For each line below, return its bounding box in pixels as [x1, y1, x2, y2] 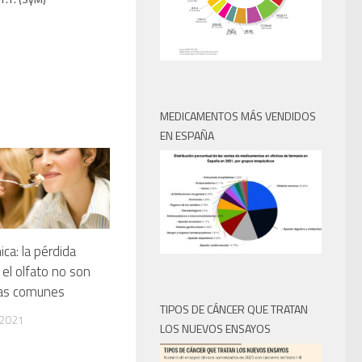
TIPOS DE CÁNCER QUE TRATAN [160, 301, 308, 318]
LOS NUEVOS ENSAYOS [160, 320, 271, 338]
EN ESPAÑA [160, 126, 214, 144]
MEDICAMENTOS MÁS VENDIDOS [160, 107, 316, 124]
